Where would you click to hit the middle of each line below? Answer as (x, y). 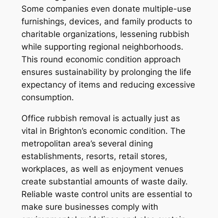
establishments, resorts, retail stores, (94, 156)
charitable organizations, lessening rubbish (105, 34)
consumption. (47, 98)
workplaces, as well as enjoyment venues (102, 169)
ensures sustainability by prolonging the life (106, 72)
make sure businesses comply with (90, 207)
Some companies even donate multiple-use (106, 9)
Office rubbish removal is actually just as (100, 118)
